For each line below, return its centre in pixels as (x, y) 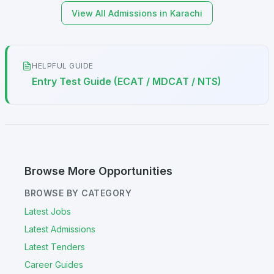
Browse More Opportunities (98, 171)
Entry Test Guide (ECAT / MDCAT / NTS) (127, 82)
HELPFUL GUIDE (63, 66)
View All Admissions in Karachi (137, 13)
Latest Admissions (60, 229)
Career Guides (54, 265)
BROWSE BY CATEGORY (78, 193)
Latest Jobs (48, 212)
